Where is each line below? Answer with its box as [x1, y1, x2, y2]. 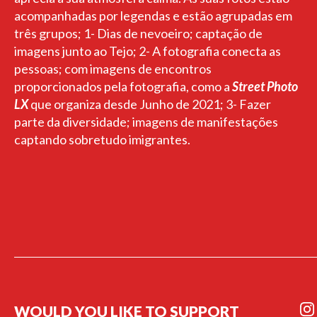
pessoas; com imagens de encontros [14, 61, 212, 76]
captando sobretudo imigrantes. [14, 132, 190, 147]
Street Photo [232, 79, 298, 94]
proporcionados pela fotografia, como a [14, 79, 232, 94]
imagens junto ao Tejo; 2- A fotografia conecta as [14, 43, 281, 59]
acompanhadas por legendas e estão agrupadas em [14, 8, 292, 23]
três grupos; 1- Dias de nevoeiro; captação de [14, 25, 263, 41]
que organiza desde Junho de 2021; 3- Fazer [28, 96, 271, 112]
